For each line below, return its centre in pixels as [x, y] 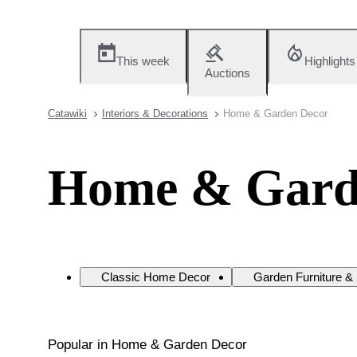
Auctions [228, 73]
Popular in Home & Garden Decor [147, 344]
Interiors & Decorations [155, 114]
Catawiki [67, 114]
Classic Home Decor [156, 277]
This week [143, 61]
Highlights [330, 61]
